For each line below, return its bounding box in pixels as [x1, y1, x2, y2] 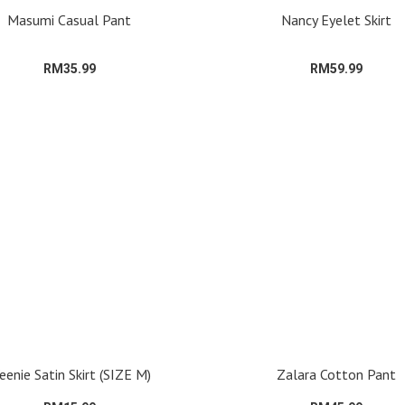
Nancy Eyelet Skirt [280, 11, 391, 29]
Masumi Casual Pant [7, 11, 131, 29]
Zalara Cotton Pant [276, 365, 396, 383]
